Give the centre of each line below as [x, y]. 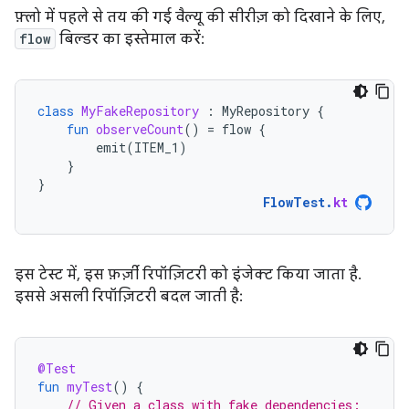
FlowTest [294, 202]
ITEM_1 [157, 147]
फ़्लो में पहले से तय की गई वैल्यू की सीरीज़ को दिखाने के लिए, [200, 17]
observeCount [140, 129]
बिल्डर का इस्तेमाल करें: [130, 39]
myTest [89, 386]
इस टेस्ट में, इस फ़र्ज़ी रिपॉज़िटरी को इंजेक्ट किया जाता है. [188, 274]
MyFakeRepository [140, 110]
